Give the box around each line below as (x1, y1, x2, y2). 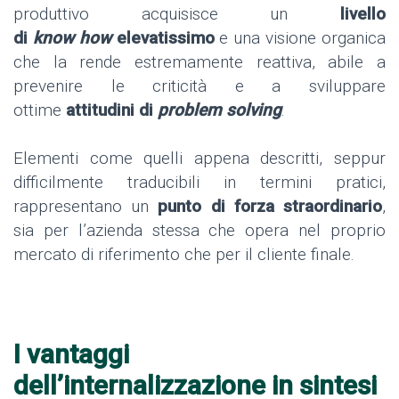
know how (32, 28, 111, 49)
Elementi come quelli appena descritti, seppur (13, 148, 386, 169)
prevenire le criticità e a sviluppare (13, 76, 386, 97)
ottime (13, 100, 66, 121)
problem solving (158, 100, 281, 121)
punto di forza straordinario (158, 196, 383, 217)
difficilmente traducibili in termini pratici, (13, 172, 386, 193)
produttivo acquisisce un (13, 4, 340, 25)
